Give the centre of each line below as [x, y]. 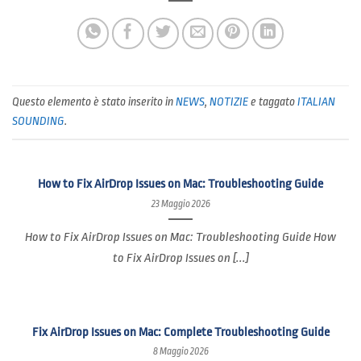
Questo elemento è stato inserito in [94, 102]
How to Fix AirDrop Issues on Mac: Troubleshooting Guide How [180, 237]
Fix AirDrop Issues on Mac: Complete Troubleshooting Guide [180, 332]
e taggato [273, 102]
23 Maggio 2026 [180, 203]
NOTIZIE [229, 102]
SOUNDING [38, 121]
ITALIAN [316, 102]
